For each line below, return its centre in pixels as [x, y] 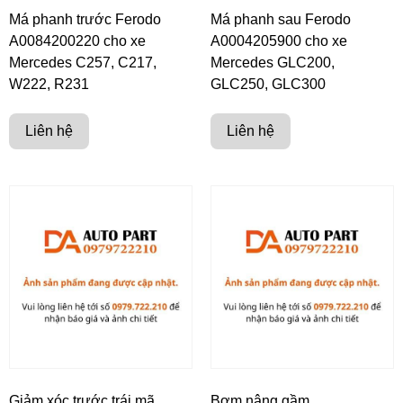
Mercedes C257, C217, [83, 62]
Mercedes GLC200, [273, 62]
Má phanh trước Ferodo [85, 19]
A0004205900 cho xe [279, 40]
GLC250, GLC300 [268, 84]
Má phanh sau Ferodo [281, 19]
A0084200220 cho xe [77, 40]
